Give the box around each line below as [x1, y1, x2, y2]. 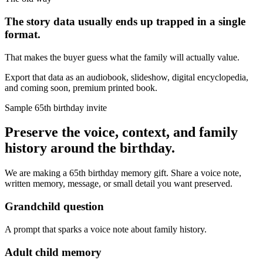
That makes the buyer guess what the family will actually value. [5, 52, 240, 62]
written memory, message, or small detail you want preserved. [5, 178, 232, 189]
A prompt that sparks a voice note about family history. [5, 224, 207, 234]
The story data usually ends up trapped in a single [5, 15, 245, 28]
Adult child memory [5, 245, 102, 258]
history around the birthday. [5, 140, 175, 156]
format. [5, 28, 41, 41]
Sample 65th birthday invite [5, 102, 107, 113]
